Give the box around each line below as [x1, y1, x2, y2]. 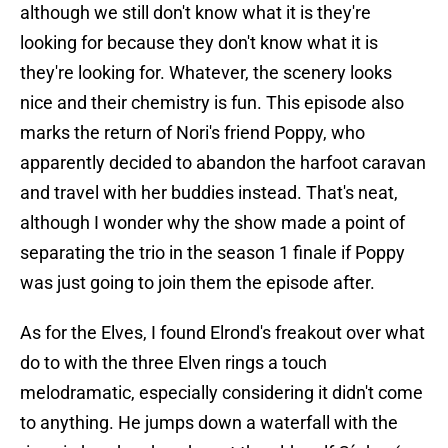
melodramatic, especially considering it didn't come [20, 382, 423, 404]
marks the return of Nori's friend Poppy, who [20, 122, 365, 144]
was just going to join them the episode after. [20, 272, 375, 294]
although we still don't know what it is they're [20, 2, 371, 24]
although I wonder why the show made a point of [20, 212, 405, 234]
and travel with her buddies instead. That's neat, [20, 182, 398, 204]
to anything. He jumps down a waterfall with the [20, 412, 398, 434]
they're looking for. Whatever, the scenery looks [20, 62, 392, 84]
